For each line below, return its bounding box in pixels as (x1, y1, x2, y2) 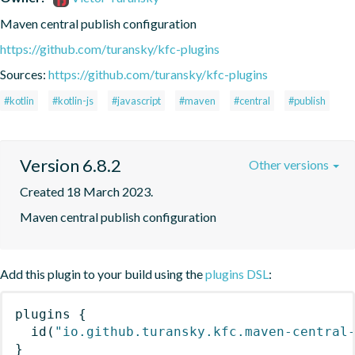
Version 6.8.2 (20, 154, 121, 176)
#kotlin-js (52, 94, 94, 107)
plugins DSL (205, 265, 269, 281)
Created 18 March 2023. (20, 183, 153, 199)
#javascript (112, 94, 161, 107)
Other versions (249, 156, 331, 172)
